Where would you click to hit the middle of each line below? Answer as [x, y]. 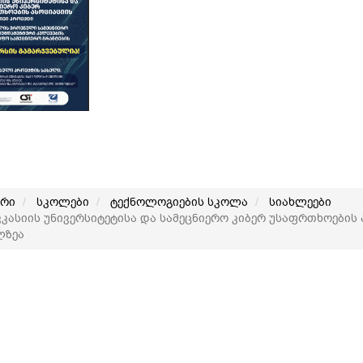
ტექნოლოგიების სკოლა [179, 202]
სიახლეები [300, 202]
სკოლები [62, 202]
